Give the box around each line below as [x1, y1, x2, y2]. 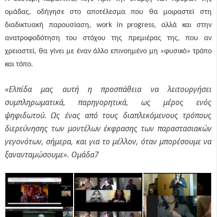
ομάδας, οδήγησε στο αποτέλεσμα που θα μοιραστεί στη [5, 8, 212, 16]
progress [127, 21, 155, 29]
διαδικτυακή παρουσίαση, [5, 21, 96, 29]
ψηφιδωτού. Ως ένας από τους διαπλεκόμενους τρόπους [5, 110, 212, 121]
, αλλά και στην [154, 21, 212, 29]
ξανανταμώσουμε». [5, 149, 69, 160]
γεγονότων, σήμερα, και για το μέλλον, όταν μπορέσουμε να [5, 136, 212, 147]
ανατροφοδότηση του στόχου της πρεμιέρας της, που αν [5, 34, 212, 42]
